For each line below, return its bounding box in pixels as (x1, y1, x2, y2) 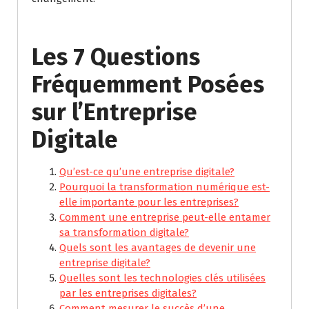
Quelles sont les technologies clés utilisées (59, 272, 266, 285)
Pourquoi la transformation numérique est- (59, 181, 270, 194)
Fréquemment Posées (32, 70, 264, 99)
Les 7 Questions (32, 43, 200, 72)
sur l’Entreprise (32, 98, 197, 127)
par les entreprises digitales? (59, 287, 197, 300)
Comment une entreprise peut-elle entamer (59, 211, 270, 224)
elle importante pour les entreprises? (59, 196, 239, 209)
